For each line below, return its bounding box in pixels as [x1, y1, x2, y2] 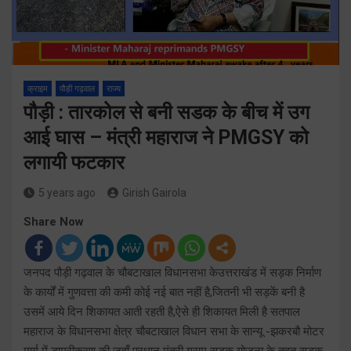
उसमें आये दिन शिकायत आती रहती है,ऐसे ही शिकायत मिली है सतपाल [24, 304, 300, 319]
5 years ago [38, 186, 96, 199]
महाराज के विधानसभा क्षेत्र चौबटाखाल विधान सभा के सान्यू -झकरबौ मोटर [24, 324, 324, 338]
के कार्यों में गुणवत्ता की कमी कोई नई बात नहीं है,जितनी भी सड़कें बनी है [24, 284, 305, 299]
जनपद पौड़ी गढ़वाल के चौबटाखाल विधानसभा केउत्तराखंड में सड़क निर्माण [24, 265, 321, 280]
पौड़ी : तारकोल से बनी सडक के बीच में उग [24, 100, 309, 124]
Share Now [24, 214, 84, 229]
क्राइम [27, 83, 48, 94]
